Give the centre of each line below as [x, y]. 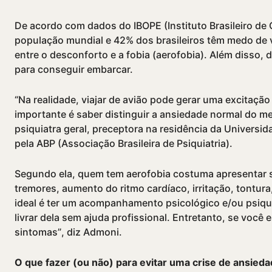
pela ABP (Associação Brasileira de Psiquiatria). [124, 144]
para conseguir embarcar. [74, 70]
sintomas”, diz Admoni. [68, 232]
